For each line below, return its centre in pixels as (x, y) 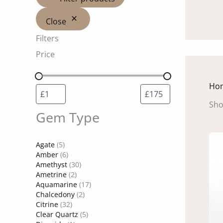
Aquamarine (56, 185)
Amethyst (52, 165)
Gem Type (68, 117)
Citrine (47, 205)
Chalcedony (55, 195)
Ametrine (51, 175)
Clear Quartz (57, 215)
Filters (47, 39)
